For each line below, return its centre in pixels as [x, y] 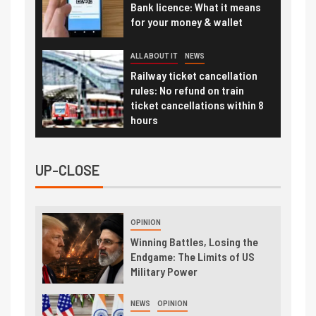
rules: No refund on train [187, 90]
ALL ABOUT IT [154, 56]
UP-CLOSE [67, 170]
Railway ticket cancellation [194, 75]
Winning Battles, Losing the [194, 241]
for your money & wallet [186, 21]
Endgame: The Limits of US [192, 256]
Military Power [164, 271]
